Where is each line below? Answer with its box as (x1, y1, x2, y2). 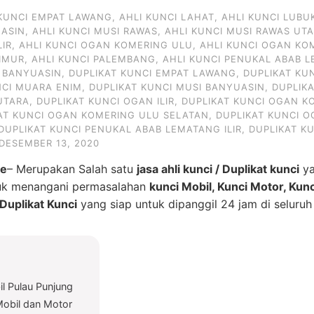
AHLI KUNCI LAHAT (119, 11, 214, 22)
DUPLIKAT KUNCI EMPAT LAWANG (69, 67, 236, 78)
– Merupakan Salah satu (7, 162, 137, 176)
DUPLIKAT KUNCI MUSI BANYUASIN (89, 81, 265, 93)
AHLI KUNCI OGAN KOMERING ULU (19, 39, 193, 50)
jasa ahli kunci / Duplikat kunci (137, 162, 299, 176)
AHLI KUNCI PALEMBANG (32, 53, 156, 64)
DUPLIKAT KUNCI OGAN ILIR (36, 95, 175, 107)
